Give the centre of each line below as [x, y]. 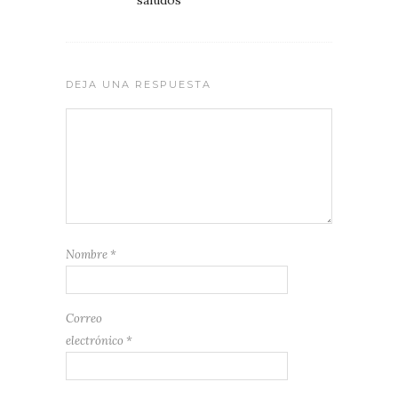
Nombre [88, 254]
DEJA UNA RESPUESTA [139, 84]
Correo [84, 318]
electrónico [96, 340]
